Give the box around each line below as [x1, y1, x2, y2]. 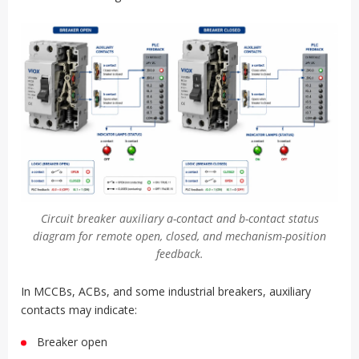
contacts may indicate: [21, 302, 137, 318]
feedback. [155, 246, 204, 262]
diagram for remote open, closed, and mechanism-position [33, 228, 326, 244]
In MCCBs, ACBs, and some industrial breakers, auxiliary [21, 284, 311, 300]
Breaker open [37, 334, 107, 350]
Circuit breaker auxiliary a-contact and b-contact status [40, 211, 319, 227]
